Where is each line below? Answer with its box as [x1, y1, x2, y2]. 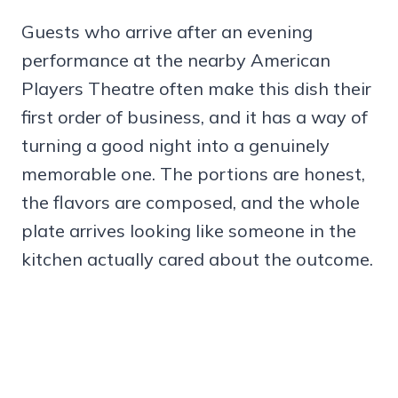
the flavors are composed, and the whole [21, 190, 360, 213]
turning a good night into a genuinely [21, 133, 330, 156]
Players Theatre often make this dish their [21, 76, 371, 99]
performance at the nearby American [21, 48, 330, 71]
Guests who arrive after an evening [21, 20, 313, 43]
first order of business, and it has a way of [21, 105, 368, 128]
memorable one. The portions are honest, [21, 162, 365, 185]
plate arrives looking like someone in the [21, 219, 356, 242]
